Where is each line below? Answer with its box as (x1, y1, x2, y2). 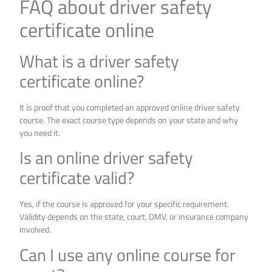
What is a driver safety (19, 47, 180, 74)
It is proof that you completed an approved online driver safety (19, 100, 240, 114)
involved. (19, 223, 52, 236)
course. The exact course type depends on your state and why (19, 113, 239, 126)
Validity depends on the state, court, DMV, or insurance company (19, 210, 249, 223)
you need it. (19, 126, 61, 139)
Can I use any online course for (19, 241, 236, 268)
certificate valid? (19, 165, 135, 191)
